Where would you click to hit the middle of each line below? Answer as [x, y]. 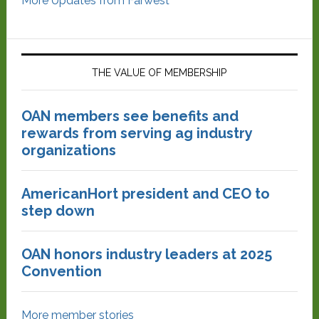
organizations [68, 150]
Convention [61, 271]
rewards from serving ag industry [136, 133]
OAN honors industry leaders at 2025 [146, 254]
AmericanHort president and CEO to [145, 194]
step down [58, 211]
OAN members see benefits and [130, 116]
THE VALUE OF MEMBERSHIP [159, 73]
